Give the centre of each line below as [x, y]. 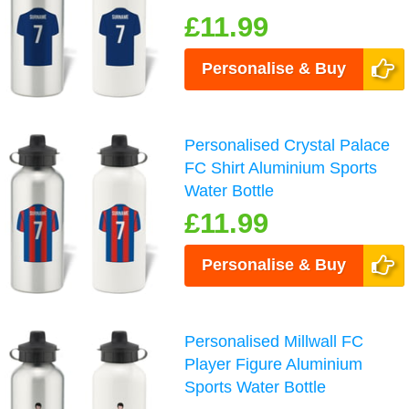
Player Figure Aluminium [274, 364]
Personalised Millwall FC [274, 341]
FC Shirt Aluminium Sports [281, 168]
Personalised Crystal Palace [288, 145]
